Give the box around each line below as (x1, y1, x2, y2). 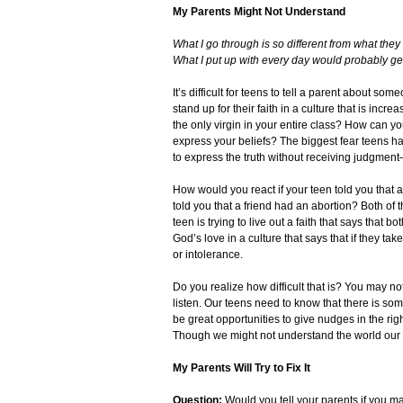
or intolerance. (173, 248, 243, 262)
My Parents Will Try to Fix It (173, 362, 310, 375)
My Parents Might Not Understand (173, 5, 345, 19)
